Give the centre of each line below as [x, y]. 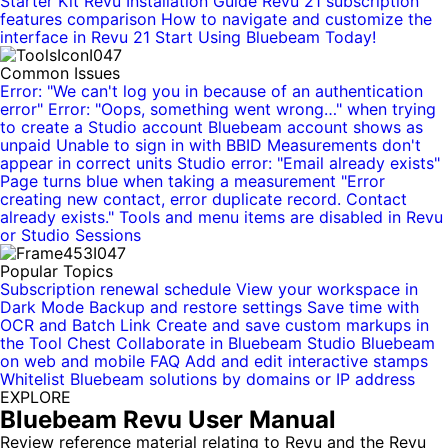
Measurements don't [344, 145]
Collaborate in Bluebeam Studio [236, 343]
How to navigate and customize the [296, 19]
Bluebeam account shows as [315, 127]
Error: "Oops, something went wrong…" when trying [242, 109]
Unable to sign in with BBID [159, 145]
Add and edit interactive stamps [306, 361]
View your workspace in [327, 289]
